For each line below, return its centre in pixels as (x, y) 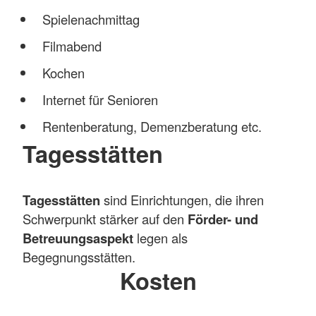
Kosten (158, 280)
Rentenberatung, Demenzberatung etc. (152, 126)
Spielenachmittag (91, 19)
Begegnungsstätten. (79, 256)
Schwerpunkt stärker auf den (105, 218)
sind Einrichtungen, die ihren (184, 199)
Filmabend (72, 45)
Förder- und (223, 219)
